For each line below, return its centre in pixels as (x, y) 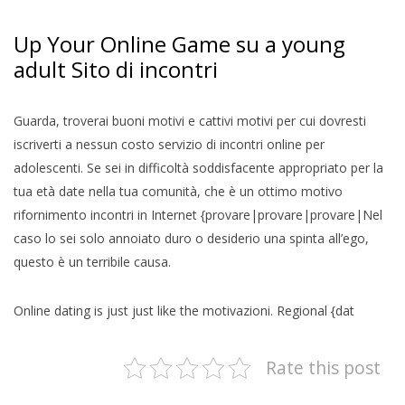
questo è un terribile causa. (92, 261)
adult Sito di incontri (116, 69)
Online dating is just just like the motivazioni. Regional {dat (184, 310)
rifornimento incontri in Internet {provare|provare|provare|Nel (198, 214)
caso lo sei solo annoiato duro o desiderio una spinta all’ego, (191, 238)
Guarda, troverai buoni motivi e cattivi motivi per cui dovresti (190, 120)
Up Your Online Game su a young (179, 43)
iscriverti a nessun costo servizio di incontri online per (169, 144)
